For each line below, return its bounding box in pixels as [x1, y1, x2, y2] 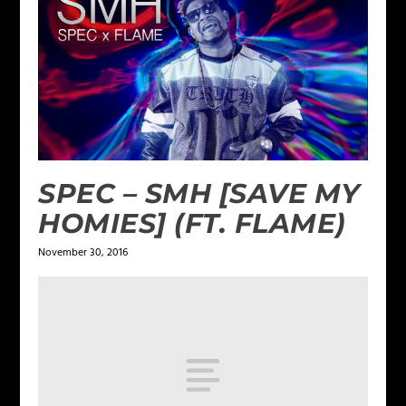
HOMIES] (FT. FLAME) [38, 207, 346, 241]
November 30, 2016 [38, 244, 129, 263]
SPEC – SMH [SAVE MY [38, 177, 361, 211]
